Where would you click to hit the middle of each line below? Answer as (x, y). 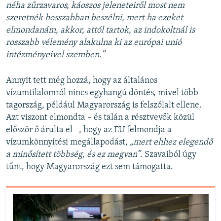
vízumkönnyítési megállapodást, (68, 142)
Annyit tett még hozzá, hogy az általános (82, 80)
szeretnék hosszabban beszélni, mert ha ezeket (94, 18)
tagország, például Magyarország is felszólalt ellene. (104, 105)
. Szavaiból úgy (168, 154)
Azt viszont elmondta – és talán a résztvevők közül (100, 117)
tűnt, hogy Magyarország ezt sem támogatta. (90, 167)
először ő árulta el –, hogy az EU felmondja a (89, 130)
